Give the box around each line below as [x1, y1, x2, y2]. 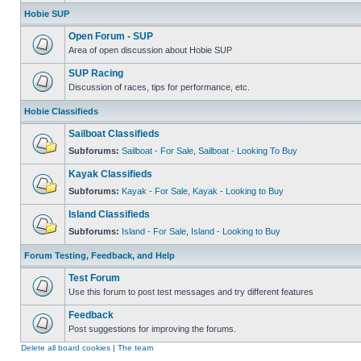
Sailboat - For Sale [122, 146, 193, 156]
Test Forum [68, 272, 120, 284]
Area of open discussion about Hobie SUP [68, 45, 232, 56]
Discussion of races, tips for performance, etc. [68, 82, 250, 93]
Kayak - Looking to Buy [193, 186, 284, 197]
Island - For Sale [122, 226, 186, 237]
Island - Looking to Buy [191, 226, 280, 237]
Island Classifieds [68, 209, 150, 221]
